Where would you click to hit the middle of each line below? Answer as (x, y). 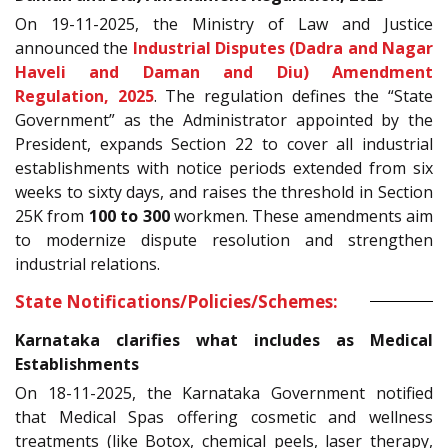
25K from (52, 215)
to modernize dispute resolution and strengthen (224, 239)
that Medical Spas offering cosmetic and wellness (224, 416)
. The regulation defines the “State (293, 95)
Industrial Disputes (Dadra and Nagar (283, 47)
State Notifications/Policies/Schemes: (176, 301)
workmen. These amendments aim (301, 215)
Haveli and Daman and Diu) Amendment (224, 71)
